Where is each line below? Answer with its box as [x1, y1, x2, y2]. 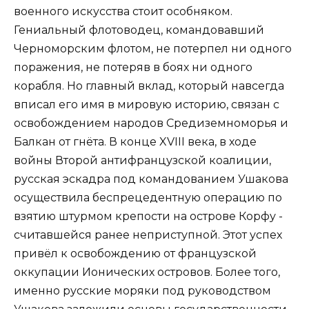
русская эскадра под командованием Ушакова [14, 172, 288, 186]
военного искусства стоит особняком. [14, 4, 232, 18]
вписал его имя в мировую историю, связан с [14, 97, 279, 111]
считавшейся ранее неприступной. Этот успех [14, 228, 282, 241]
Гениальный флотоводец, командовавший [14, 23, 264, 37]
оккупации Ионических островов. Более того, [14, 265, 280, 279]
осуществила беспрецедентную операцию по [14, 190, 282, 204]
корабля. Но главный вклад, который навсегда [14, 79, 284, 92]
